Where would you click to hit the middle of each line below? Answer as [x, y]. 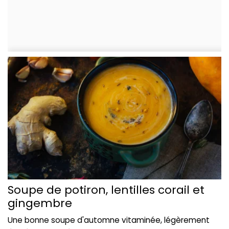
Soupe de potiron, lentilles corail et [106, 190]
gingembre [40, 203]
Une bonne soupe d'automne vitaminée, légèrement [109, 220]
